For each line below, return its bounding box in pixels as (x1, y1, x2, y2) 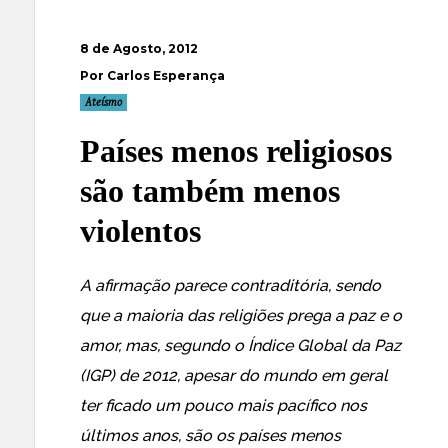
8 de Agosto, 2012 (80, 41, 198, 56)
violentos (80, 213, 201, 249)
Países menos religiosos (80, 133, 392, 169)
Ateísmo (85, 96, 122, 109)
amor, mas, (80, 336, 164, 355)
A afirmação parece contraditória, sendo (80, 276, 381, 295)
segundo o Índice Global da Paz (164, 336, 401, 355)
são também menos (80, 173, 340, 209)
